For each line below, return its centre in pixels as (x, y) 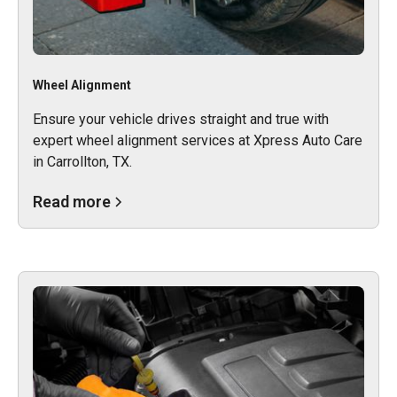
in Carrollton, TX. (82, 161)
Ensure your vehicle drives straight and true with (181, 119)
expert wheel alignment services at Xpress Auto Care (198, 140)
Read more (72, 201)
